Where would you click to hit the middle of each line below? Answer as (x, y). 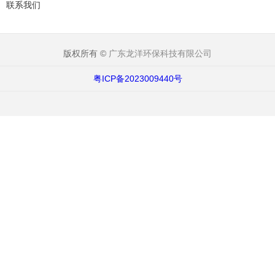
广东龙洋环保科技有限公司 (160, 53)
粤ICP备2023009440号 (137, 79)
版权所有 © (86, 53)
